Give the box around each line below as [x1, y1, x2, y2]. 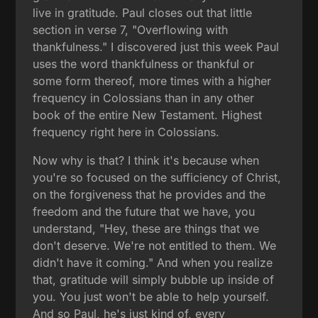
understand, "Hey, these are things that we [33, 221, 260, 236]
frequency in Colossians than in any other [33, 90, 255, 105]
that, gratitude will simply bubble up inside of [33, 272, 275, 287]
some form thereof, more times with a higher [33, 73, 272, 88]
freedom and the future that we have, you [33, 204, 256, 219]
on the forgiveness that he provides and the [33, 187, 266, 202]
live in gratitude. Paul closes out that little [33, 5, 253, 20]
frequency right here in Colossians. [33, 124, 220, 139]
